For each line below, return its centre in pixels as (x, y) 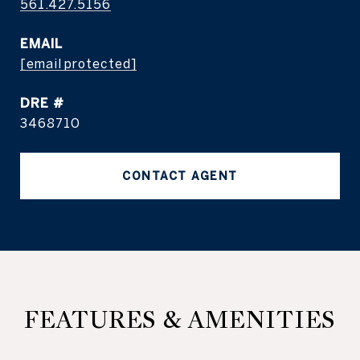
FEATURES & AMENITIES (180, 320)
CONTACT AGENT (180, 176)
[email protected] (78, 63)
